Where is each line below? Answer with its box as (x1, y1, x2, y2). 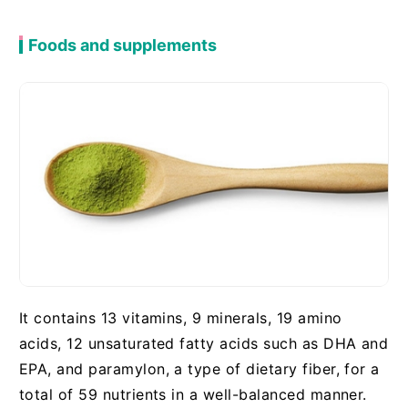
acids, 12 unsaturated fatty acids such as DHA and (18, 334, 389, 353)
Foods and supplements (27, 36, 217, 56)
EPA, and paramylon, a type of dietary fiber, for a (18, 360, 380, 379)
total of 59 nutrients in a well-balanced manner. (18, 385, 367, 404)
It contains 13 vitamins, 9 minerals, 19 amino (18, 309, 342, 328)
